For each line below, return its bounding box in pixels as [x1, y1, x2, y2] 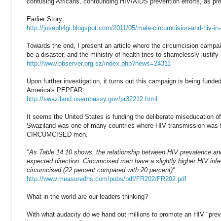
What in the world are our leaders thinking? [27, 192, 148, 200]
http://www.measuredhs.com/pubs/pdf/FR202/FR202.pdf [27, 175, 186, 183]
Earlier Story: [27, 15, 64, 23]
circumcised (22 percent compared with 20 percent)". [27, 166, 177, 174]
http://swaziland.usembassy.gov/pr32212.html [27, 95, 157, 103]
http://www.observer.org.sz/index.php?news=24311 [27, 59, 171, 67]
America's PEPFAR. [27, 86, 84, 94]
